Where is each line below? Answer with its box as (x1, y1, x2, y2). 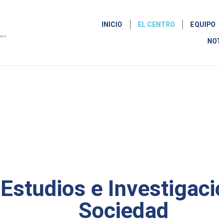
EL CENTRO (137, 21, 175, 29)
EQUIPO (190, 21, 216, 29)
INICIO (101, 21, 123, 29)
